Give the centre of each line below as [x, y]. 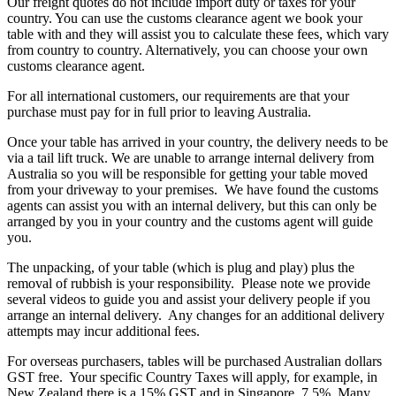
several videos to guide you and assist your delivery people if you [189, 300]
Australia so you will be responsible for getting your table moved [187, 174]
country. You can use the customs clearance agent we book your [185, 19]
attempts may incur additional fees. [103, 331]
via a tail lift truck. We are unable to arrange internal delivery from [190, 158]
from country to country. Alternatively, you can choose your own [187, 50]
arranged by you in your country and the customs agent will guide [190, 222]
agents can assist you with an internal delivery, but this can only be [192, 206]
